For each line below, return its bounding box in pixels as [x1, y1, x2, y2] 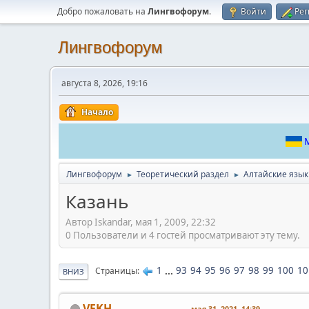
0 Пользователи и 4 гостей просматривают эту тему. [66, 228, 300, 241]
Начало [81, 106, 113, 118]
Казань [66, 189, 128, 214]
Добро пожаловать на [57, 6, 148, 17]
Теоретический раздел [137, 168, 229, 180]
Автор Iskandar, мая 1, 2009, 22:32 [66, 215, 216, 228]
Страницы [95, 265, 137, 277]
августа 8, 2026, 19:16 [61, 77, 148, 89]
